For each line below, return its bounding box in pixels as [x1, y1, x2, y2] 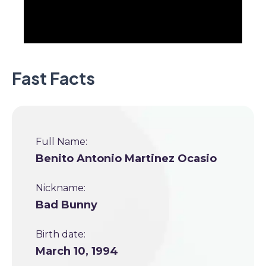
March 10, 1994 [36, 245, 118, 258]
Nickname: [36, 182, 85, 194]
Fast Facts [12, 68, 95, 88]
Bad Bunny [36, 198, 97, 211]
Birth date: [36, 229, 85, 240]
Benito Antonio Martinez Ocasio [36, 152, 217, 165]
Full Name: [36, 136, 87, 147]
